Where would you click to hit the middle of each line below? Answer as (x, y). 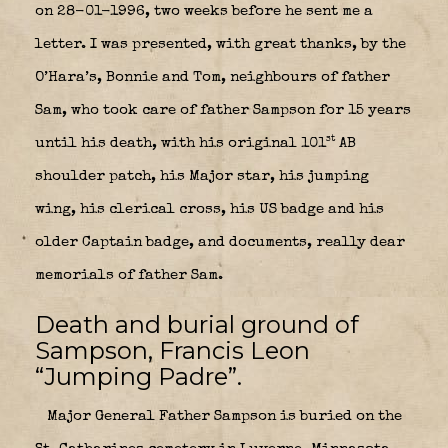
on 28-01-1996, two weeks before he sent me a (204, 11)
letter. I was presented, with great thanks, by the (220, 44)
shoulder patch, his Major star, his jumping (202, 176)
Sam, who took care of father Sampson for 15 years (223, 110)
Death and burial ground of (197, 324)
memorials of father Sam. (129, 275)
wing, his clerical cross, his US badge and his (209, 209)
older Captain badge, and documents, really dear (220, 242)
